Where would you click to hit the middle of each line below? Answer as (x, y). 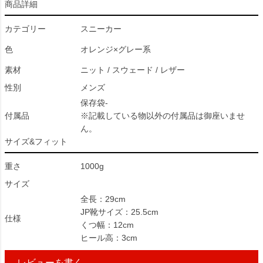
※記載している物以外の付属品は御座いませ (163, 116)
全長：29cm (103, 199)
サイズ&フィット (36, 141)
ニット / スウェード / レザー (133, 70)
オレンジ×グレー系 (116, 49)
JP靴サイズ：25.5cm (119, 212)
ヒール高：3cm (109, 238)
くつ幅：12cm (107, 225)
